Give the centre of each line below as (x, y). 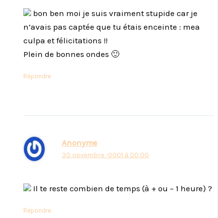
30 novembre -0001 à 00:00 (106, 155)
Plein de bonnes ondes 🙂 (71, 54)
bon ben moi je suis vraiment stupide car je (114, 13)
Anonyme (80, 143)
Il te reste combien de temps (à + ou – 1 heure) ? (122, 188)
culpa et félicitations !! (65, 40)
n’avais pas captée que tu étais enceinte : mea (112, 27)
